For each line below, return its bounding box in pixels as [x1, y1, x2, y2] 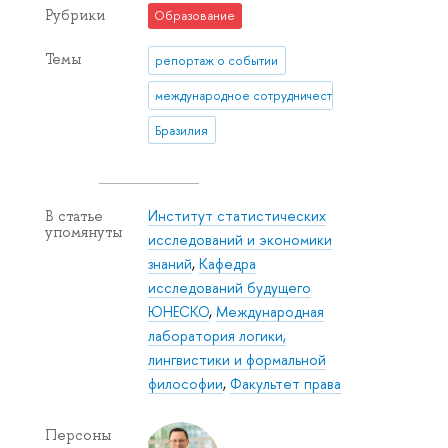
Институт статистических [148, 205, 327, 225]
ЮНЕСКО [148, 301, 210, 321]
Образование [154, 7, 236, 25]
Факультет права [230, 373, 342, 393]
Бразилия [155, 121, 209, 139]
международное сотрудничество [155, 86, 348, 104]
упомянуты [45, 222, 122, 241]
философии [148, 373, 224, 393]
